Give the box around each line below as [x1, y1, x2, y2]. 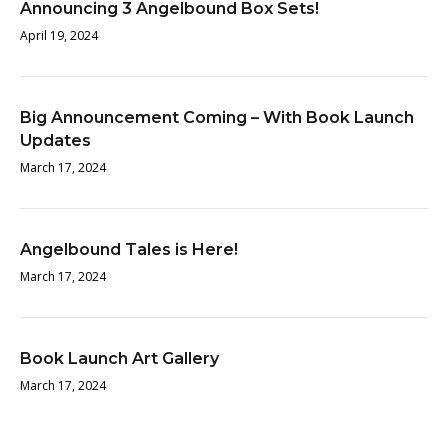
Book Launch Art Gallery [20, 348, 219, 368]
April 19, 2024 [20, 26, 98, 44]
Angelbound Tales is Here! [20, 239, 238, 259]
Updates [20, 130, 91, 150]
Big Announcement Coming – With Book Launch [20, 107, 414, 127]
